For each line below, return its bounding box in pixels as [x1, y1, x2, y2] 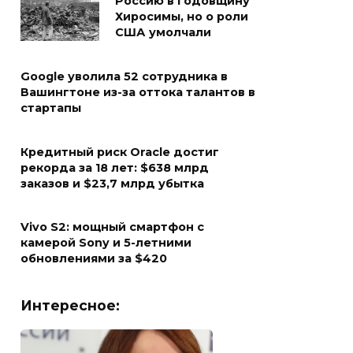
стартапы [20, 101, 81, 116]
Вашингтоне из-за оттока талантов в [20, 85, 255, 100]
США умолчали [115, 25, 211, 40]
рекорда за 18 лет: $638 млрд [20, 161, 209, 176]
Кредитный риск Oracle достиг [20, 145, 219, 160]
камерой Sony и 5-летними [20, 236, 191, 251]
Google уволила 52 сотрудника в [20, 69, 228, 84]
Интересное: [20, 296, 120, 314]
